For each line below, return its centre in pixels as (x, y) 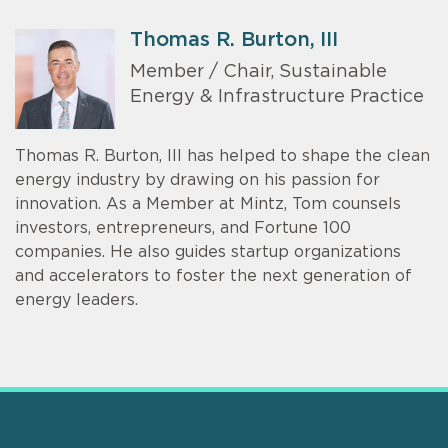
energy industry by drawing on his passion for (197, 179)
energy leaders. (76, 299)
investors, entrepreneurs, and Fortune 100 (183, 227)
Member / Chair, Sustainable (258, 72)
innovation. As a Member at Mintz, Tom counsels (208, 203)
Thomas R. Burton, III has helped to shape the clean (222, 155)
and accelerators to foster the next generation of (213, 275)
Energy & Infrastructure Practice (277, 97)
